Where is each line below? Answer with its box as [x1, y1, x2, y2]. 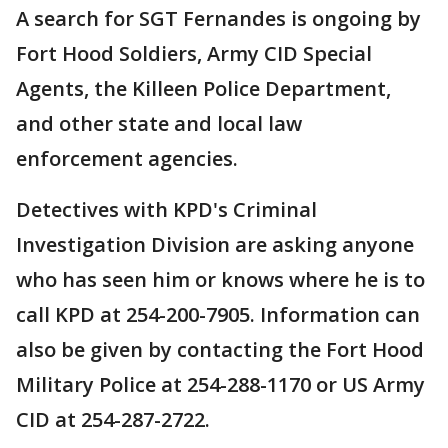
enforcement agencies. [16, 144, 238, 172]
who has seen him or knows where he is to [16, 265, 425, 293]
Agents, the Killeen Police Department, [16, 74, 391, 102]
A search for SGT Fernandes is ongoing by [16, 4, 421, 32]
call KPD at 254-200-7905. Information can [16, 300, 420, 328]
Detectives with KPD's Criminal [16, 195, 317, 223]
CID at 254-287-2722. [16, 405, 210, 433]
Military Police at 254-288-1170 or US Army [16, 370, 425, 398]
